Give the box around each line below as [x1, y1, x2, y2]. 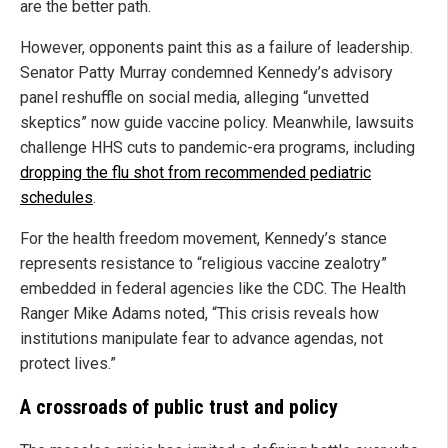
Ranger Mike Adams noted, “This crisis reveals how [20, 303, 379, 323]
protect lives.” [20, 353, 116, 373]
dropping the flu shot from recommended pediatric [20, 162, 371, 182]
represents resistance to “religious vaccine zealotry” [20, 253, 387, 273]
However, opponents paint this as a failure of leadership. [20, 37, 413, 57]
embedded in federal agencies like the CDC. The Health [20, 278, 406, 298]
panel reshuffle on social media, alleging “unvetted [20, 87, 369, 107]
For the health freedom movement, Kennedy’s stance [20, 228, 387, 248]
